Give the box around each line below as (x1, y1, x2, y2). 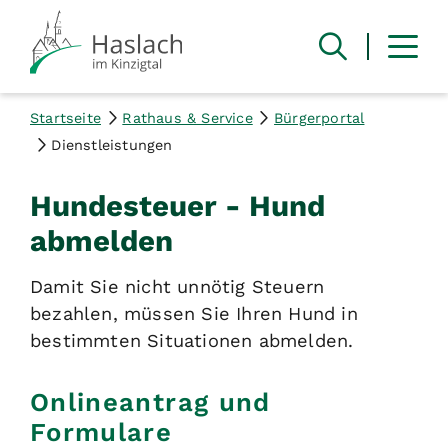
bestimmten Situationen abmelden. (30, 329, 354, 351)
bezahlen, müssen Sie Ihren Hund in (30, 302, 358, 324)
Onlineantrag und (30, 387, 271, 418)
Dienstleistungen (51, 136, 173, 153)
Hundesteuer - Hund (30, 188, 325, 223)
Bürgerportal (274, 109, 365, 126)
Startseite (30, 109, 101, 126)
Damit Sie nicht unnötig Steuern (30, 275, 325, 297)
